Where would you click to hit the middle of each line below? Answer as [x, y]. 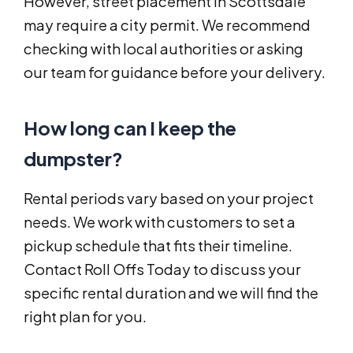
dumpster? [73, 158]
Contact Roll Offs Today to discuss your [162, 269]
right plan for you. [85, 316]
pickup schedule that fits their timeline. [158, 245]
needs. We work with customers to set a [160, 221]
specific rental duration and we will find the [171, 292]
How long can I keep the [130, 127]
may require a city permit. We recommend [167, 24]
